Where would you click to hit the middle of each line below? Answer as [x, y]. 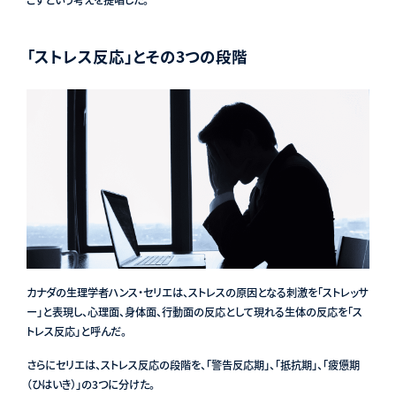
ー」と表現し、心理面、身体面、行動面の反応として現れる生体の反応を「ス [194, 312]
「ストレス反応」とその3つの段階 [137, 56]
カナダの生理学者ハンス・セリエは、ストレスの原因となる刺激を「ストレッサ [197, 293]
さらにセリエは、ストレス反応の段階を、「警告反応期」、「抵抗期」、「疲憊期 [193, 366]
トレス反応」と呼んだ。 [76, 332]
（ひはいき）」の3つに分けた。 [90, 385]
